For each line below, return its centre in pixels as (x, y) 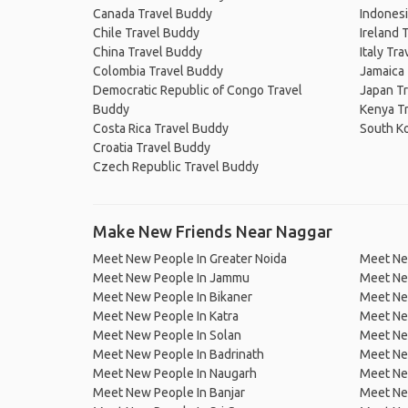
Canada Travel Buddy (153, 14)
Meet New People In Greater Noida (190, 259)
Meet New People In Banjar (169, 393)
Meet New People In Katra (166, 316)
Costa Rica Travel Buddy (161, 128)
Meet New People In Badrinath (178, 354)
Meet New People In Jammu (171, 278)
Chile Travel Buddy (146, 33)
